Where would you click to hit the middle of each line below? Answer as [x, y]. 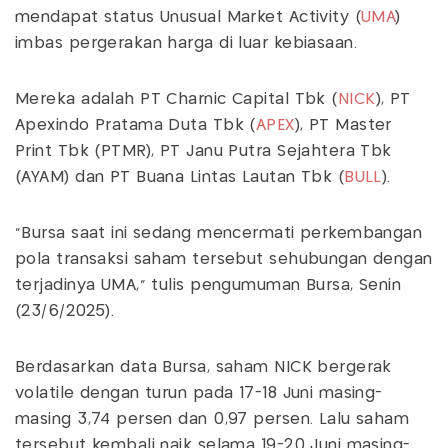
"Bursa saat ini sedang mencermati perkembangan [219, 234]
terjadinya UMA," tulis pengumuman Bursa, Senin [208, 286]
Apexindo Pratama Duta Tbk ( [135, 126]
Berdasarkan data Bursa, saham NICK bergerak [203, 368]
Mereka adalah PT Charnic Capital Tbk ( [176, 100]
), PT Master [343, 126]
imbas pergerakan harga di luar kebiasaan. [186, 44]
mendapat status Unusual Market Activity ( [188, 18]
